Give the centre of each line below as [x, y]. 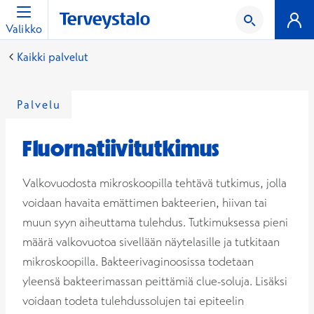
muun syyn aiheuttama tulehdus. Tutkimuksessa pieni [155, 222]
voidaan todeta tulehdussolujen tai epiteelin [133, 300]
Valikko [24, 29]
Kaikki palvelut [53, 57]
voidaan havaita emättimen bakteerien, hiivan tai [145, 202]
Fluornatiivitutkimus [121, 148]
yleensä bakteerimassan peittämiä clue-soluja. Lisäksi [155, 281]
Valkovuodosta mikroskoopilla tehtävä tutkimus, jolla [155, 183]
